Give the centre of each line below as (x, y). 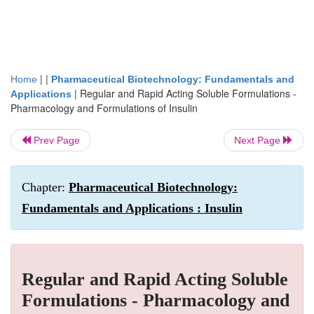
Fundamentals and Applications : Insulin (132, 208)
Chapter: (45, 187)
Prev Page (55, 140)
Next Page (259, 140)
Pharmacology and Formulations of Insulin (104, 108)
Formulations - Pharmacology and (156, 300)
